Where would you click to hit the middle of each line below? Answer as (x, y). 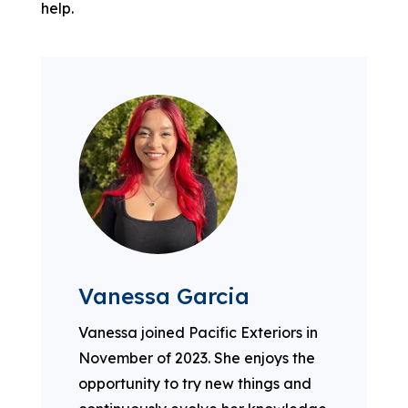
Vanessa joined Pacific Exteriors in (199, 333)
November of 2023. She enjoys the (197, 358)
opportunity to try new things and (195, 384)
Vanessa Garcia (164, 296)
